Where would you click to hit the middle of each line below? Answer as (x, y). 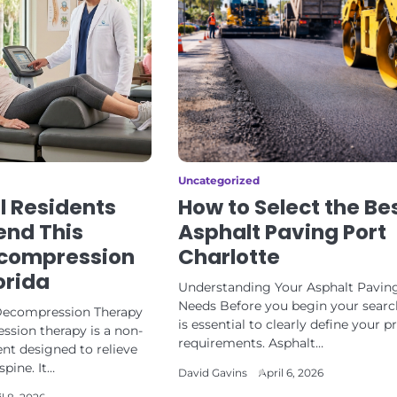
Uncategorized (218, 181)
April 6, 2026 (291, 373)
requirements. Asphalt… (250, 343)
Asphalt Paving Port (282, 232)
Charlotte (229, 257)
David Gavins (212, 373)
